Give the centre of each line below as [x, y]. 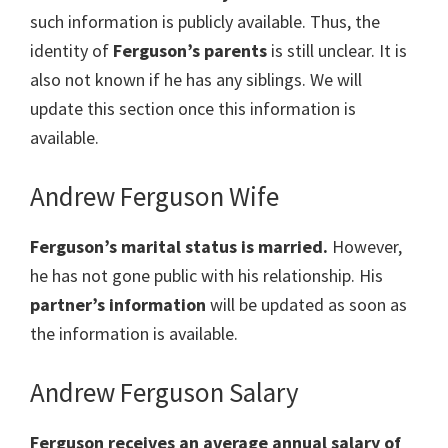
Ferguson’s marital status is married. [181, 247]
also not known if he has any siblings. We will [196, 80]
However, [367, 247]
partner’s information [118, 305]
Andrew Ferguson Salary [164, 392]
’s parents [227, 51]
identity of [71, 51]
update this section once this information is [193, 109]
